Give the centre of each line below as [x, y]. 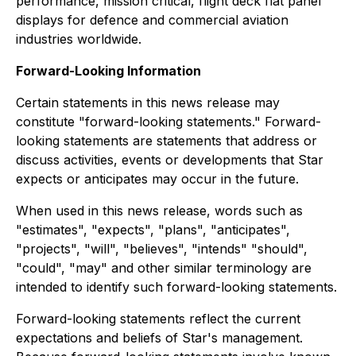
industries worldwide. [79, 39]
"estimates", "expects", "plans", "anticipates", [153, 230]
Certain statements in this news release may [148, 103]
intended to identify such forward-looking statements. [176, 287]
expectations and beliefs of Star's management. [159, 338]
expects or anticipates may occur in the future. [157, 179]
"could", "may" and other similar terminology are [164, 268]
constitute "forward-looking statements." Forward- [168, 122]
